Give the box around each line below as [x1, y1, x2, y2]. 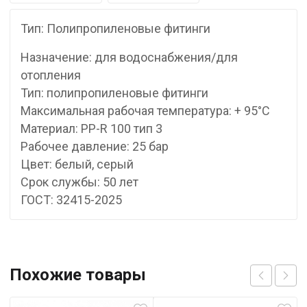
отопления [21, 68, 81, 82]
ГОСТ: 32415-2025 [21, 193, 122, 207]
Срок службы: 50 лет [21, 175, 138, 189]
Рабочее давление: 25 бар [21, 139, 169, 153]
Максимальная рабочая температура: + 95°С [21, 103, 270, 118]
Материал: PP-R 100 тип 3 [21, 121, 162, 136]
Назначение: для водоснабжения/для [21, 50, 238, 64]
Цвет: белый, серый [21, 157, 134, 171]
